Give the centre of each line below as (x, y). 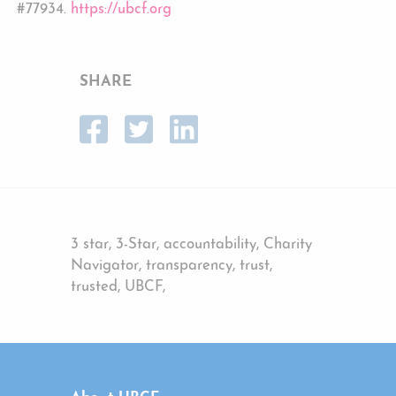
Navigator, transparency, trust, (171, 265)
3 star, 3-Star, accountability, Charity (191, 244)
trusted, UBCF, (118, 286)
